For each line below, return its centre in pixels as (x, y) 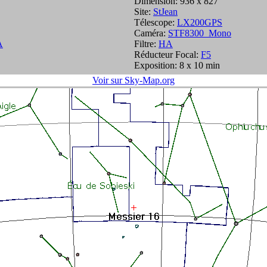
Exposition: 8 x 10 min (177, 65)
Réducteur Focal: (167, 55)
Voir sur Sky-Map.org (133, 80)
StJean (165, 12)
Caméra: (151, 33)
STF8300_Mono (200, 33)
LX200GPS (200, 22)
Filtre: (146, 44)
